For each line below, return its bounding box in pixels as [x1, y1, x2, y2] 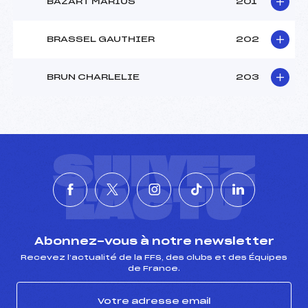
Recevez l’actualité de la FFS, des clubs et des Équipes [21, 254, 287, 261]
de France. [128, 265, 180, 272]
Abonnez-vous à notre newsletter [34, 236, 274, 247]
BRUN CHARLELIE [47, 73, 140, 82]
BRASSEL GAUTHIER [47, 35, 155, 44]
